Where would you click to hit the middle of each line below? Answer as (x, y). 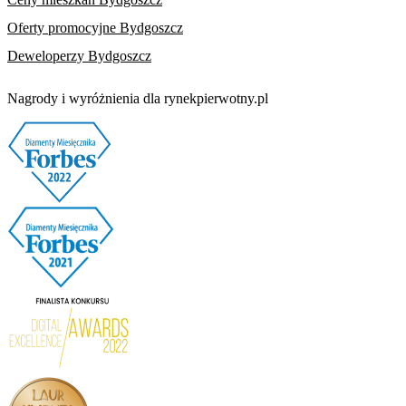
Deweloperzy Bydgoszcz (79, 55)
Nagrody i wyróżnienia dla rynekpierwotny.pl (138, 98)
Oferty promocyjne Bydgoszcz (95, 28)
